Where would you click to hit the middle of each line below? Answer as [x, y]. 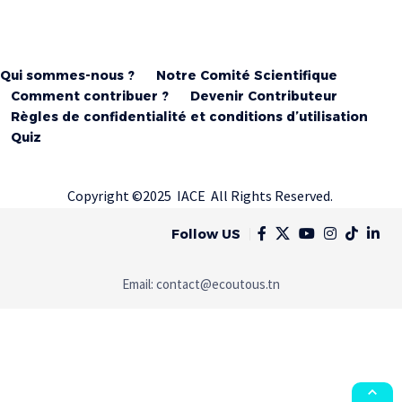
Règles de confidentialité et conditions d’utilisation [189, 117]
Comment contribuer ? [90, 96]
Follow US [206, 234]
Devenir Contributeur [264, 96]
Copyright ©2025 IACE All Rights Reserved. [201, 196]
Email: [139, 284]
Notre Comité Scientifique [247, 76]
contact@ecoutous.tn [218, 284]
